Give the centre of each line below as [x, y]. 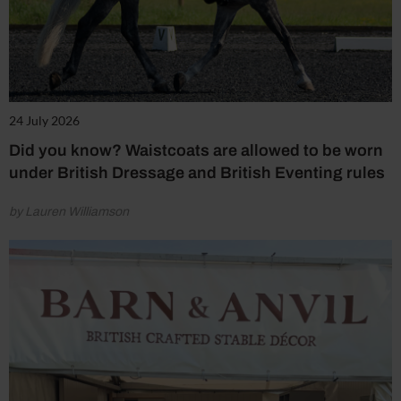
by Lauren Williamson [69, 211]
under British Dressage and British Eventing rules [197, 172]
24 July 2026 [44, 120]
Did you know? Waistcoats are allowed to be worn [196, 150]
